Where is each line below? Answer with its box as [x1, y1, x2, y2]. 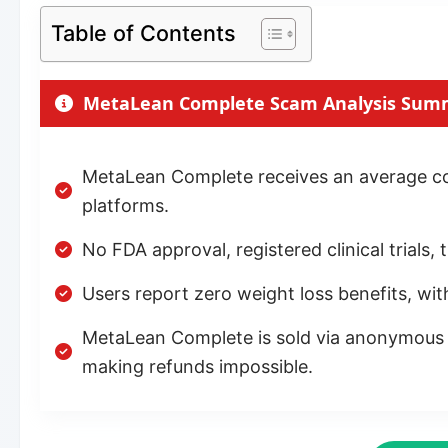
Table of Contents [51, 19, 236, 46]
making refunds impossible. [82, 355, 313, 377]
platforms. [82, 194, 169, 216]
